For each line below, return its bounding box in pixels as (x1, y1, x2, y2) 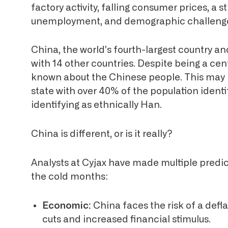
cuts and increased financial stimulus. (42, 214, 211, 224)
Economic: (42, 201, 92, 211)
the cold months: (31, 172, 108, 182)
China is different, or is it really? (31, 129, 173, 139)
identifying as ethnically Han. (31, 100, 162, 110)
